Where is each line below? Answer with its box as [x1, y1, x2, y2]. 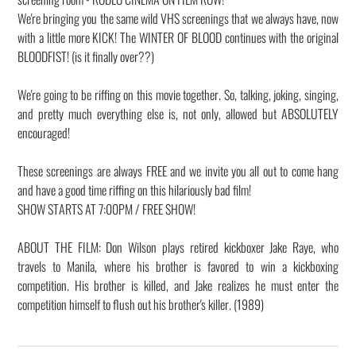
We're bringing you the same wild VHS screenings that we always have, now [17, 9, 339, 29]
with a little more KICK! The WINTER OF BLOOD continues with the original [17, 28, 339, 48]
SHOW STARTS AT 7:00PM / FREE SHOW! [17, 199, 195, 219]
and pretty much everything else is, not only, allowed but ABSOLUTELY [17, 104, 339, 124]
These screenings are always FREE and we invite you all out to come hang [17, 161, 339, 181]
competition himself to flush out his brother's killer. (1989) [17, 295, 264, 315]
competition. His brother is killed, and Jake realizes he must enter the [17, 276, 339, 296]
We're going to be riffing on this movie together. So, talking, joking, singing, [17, 85, 339, 105]
